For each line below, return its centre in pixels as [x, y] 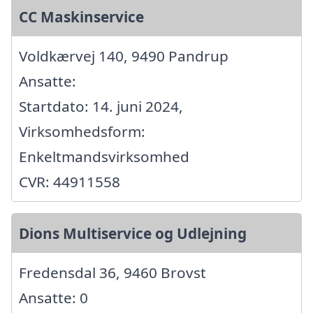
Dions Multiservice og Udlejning [133, 233]
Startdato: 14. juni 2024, [101, 106]
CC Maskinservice [81, 16]
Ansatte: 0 [53, 297]
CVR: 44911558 [70, 181]
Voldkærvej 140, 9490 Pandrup [124, 56]
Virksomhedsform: [82, 131]
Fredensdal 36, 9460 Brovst [112, 272]
